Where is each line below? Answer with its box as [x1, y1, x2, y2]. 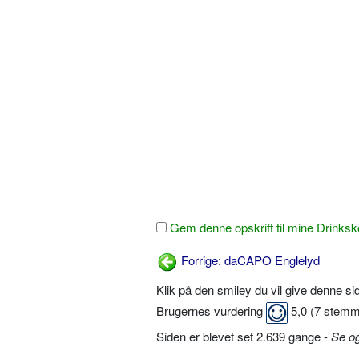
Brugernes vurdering [156, 302, 266, 320]
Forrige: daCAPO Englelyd [178, 252, 320, 269]
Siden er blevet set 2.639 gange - [156, 327, 331, 345]
